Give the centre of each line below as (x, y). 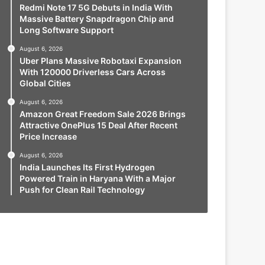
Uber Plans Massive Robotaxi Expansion (100, 60)
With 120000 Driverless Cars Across (92, 72)
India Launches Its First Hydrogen (87, 167)
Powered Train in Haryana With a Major (97, 178)
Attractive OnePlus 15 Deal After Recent (98, 125)
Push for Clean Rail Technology (82, 189)
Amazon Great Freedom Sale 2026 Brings (102, 114)
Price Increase (48, 136)
